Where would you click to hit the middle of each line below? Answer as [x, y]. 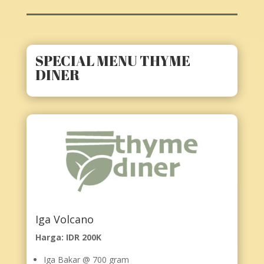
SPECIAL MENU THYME [113, 60]
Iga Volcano [64, 220]
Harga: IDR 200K [68, 237]
